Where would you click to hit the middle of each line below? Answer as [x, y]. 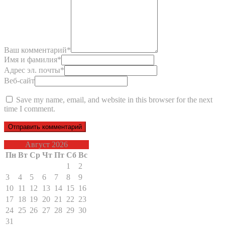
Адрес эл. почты [32, 70]
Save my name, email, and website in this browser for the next [114, 100]
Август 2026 [46, 145]
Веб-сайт [19, 81]
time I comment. [30, 109]
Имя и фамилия [31, 60]
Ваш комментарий [35, 50]
